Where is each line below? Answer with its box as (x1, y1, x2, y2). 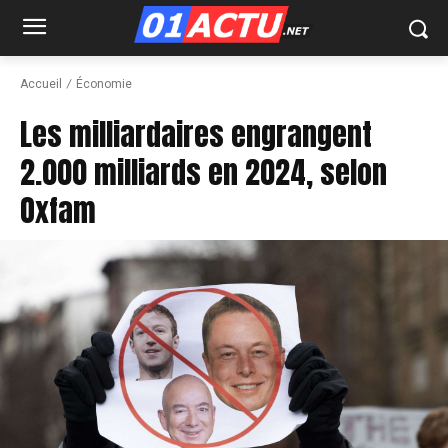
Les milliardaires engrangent (20, 112, 372, 158)
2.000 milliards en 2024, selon (20, 150, 387, 196)
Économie (76, 77, 132, 91)
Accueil (20, 77, 62, 91)
